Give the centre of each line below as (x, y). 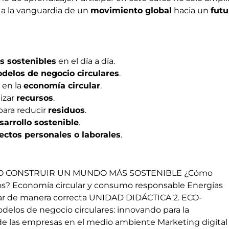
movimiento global (131, 10)
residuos (66, 110)
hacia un (191, 10)
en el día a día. (86, 61)
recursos (35, 98)
